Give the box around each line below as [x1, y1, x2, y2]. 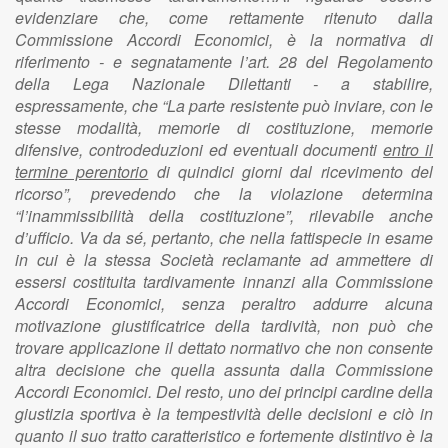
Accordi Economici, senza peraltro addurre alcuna [15, 292, 433, 315]
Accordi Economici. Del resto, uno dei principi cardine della [15, 380, 433, 403]
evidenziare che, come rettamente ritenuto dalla [15, 6, 433, 29]
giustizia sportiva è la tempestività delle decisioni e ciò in [15, 402, 433, 425]
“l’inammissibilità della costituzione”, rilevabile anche [15, 204, 433, 227]
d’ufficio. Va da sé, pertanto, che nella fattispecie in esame [15, 226, 433, 249]
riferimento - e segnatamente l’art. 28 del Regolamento [15, 50, 433, 73]
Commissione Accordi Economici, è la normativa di [15, 28, 433, 51]
